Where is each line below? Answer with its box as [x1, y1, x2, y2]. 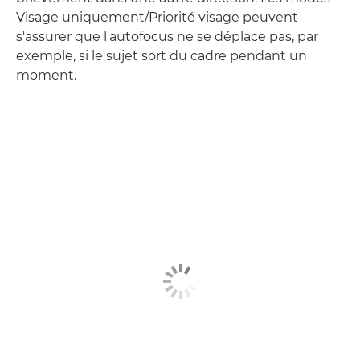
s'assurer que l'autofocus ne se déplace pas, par [16, 29, 318, 45]
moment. [16, 67, 76, 84]
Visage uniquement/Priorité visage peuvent [16, 10, 298, 26]
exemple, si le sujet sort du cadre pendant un [16, 48, 307, 64]
